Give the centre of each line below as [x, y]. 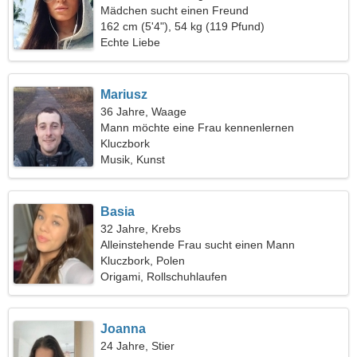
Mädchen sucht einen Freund [175, 10]
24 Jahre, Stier [138, 346]
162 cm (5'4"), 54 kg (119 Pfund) [183, 26]
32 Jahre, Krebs [141, 229]
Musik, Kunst [133, 159]
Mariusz [124, 94]
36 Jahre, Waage [144, 112]
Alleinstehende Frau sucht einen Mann [198, 245]
